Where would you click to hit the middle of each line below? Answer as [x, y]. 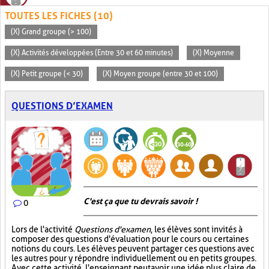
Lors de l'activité [43, 229]
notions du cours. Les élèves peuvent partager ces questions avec [133, 249]
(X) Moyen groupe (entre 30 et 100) [160, 74]
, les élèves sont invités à [197, 229]
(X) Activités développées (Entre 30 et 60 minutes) [92, 53]
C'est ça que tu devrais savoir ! [141, 201]
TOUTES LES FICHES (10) [59, 16]
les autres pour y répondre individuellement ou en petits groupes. [134, 258]
